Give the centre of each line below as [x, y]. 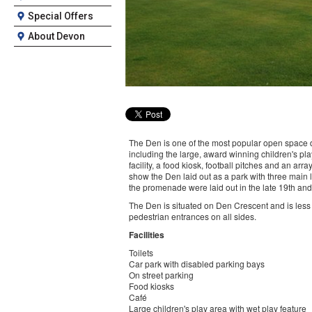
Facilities [147, 235]
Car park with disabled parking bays [197, 264]
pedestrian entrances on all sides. [195, 216]
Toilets [141, 252]
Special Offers [61, 16]
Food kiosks [151, 286]
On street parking [161, 275]
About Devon [56, 36]
